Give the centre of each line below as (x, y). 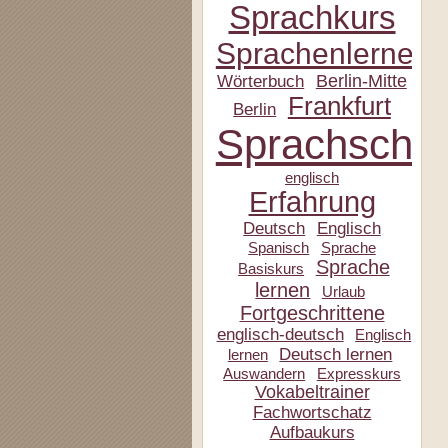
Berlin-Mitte (361, 81)
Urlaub (343, 291)
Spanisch (279, 247)
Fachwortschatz (312, 412)
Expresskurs (358, 373)
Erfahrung (312, 202)
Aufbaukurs (312, 432)
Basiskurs (271, 268)
